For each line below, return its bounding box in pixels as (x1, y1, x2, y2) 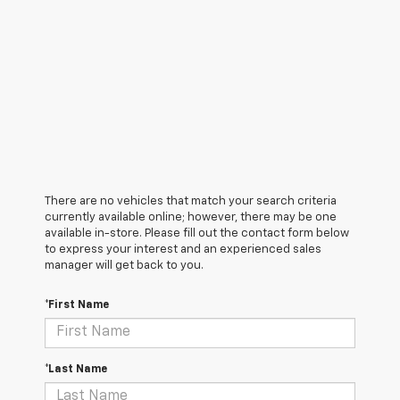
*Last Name (45, 363, 107, 375)
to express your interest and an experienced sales (45, 243, 321, 255)
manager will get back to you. (45, 259, 204, 271)
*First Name (45, 299, 109, 311)
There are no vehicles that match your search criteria (45, 195, 337, 207)
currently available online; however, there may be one (45, 211, 337, 223)
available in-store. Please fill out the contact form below (45, 227, 349, 239)
